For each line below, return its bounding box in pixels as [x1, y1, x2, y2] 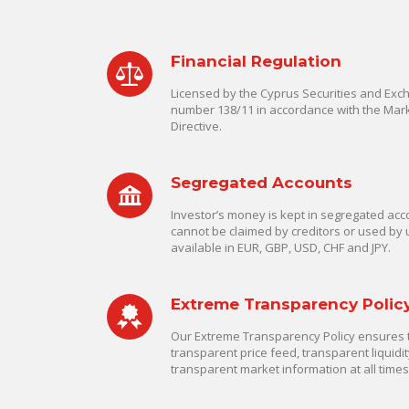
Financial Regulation [171, 52, 341, 70]
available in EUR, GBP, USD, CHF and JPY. [171, 239, 391, 256]
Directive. [171, 118, 222, 134]
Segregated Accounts [171, 173, 352, 192]
